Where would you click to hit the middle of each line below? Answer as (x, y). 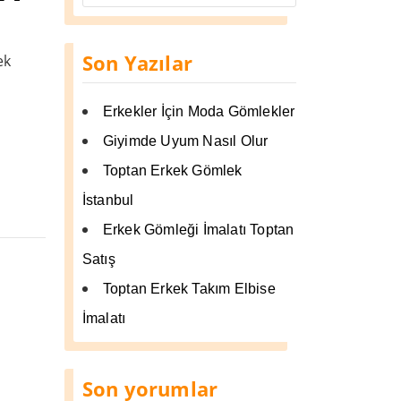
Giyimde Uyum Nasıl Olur (185, 141)
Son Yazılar (137, 62)
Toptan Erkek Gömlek (172, 170)
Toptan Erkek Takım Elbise (189, 288)
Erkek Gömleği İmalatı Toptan (198, 229)
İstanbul (108, 200)
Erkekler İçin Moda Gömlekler (199, 111)
